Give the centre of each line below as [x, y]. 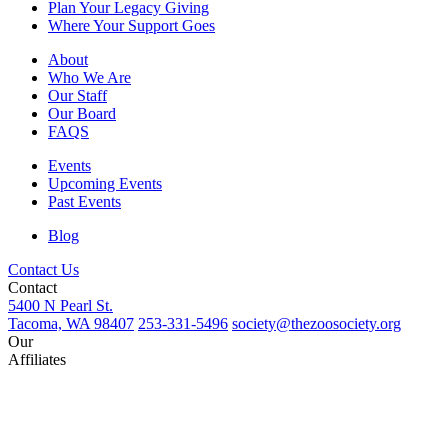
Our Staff [77, 95]
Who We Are [89, 77]
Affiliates [37, 359]
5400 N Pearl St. [60, 305]
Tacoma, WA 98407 [71, 323]
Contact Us [43, 269]
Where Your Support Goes [131, 25]
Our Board [82, 113]
